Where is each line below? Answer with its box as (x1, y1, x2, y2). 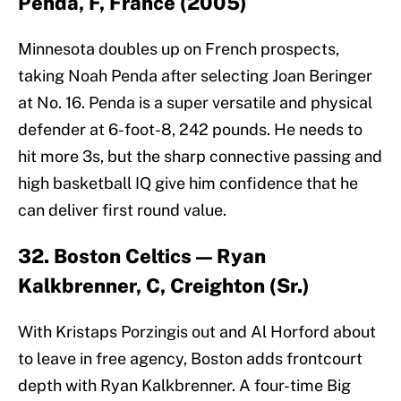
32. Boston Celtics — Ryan (18, 244, 266, 269)
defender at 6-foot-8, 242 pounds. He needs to (18, 120, 363, 140)
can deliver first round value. (18, 200, 226, 220)
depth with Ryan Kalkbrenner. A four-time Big (18, 376, 351, 396)
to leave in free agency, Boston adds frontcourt (18, 349, 363, 369)
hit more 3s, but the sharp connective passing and (18, 147, 382, 166)
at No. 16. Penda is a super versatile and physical (18, 93, 372, 113)
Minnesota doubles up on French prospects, (18, 39, 339, 59)
